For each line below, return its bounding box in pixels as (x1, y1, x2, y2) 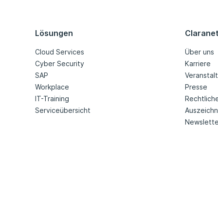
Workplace (35, 83, 69, 91)
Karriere (185, 59, 211, 68)
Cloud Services (35, 48, 84, 56)
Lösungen (35, 28, 73, 38)
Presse (185, 83, 207, 91)
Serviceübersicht (35, 106, 91, 115)
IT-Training (35, 94, 69, 103)
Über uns (185, 48, 214, 56)
